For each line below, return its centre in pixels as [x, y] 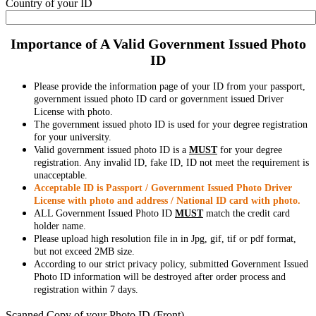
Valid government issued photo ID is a [111, 150]
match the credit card [247, 213]
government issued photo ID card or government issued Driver [159, 99]
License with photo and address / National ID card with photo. [167, 200]
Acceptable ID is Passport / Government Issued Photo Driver [163, 188]
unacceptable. [61, 175]
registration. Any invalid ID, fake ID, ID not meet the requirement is [171, 162]
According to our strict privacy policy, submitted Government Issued [171, 264]
